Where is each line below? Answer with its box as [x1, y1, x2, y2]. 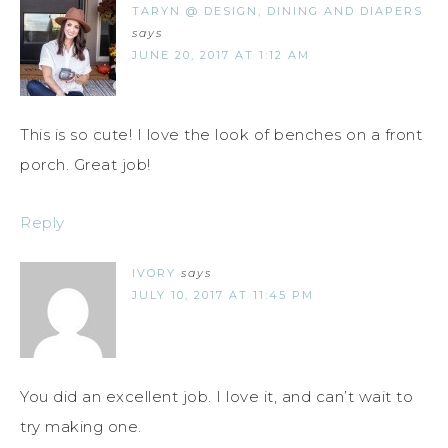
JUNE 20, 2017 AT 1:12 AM [132, 48, 310, 63]
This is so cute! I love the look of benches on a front [20, 125, 422, 145]
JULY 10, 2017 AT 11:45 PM [132, 288, 314, 303]
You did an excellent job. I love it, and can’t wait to [20, 387, 413, 407]
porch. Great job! [20, 155, 151, 175]
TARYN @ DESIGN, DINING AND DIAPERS [132, 4, 423, 19]
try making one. [20, 417, 142, 437]
